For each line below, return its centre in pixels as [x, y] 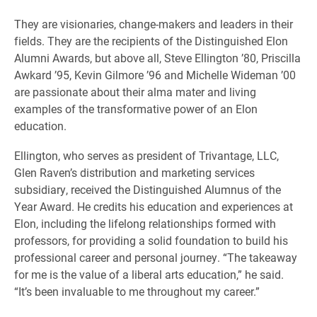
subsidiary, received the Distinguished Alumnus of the [148, 189]
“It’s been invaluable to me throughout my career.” [137, 291]
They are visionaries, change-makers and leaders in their [154, 23]
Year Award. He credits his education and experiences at [154, 206]
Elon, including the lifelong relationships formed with [145, 223]
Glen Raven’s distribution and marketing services [134, 172]
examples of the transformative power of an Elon [136, 108]
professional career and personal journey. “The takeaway [156, 257]
